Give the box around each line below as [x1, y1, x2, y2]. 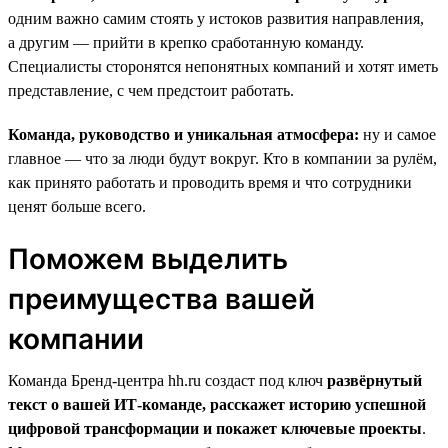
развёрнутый [327, 371, 422, 389]
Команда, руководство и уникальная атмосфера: [8, 125, 359, 143]
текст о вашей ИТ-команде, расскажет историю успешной [8, 395, 426, 413]
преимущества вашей [8, 281, 315, 316]
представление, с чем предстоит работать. [8, 81, 294, 99]
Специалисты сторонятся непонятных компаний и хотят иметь [8, 57, 438, 75]
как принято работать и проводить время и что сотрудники [8, 173, 412, 191]
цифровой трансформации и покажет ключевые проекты [8, 419, 422, 437]
